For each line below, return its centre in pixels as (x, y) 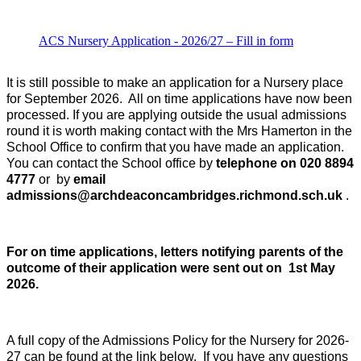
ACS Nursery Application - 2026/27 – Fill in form (166, 41)
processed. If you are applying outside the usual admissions (176, 115)
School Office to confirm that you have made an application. (177, 147)
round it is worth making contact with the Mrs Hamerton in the (179, 131)
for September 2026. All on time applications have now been (179, 99)
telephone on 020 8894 (283, 164)
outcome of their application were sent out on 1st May (171, 268)
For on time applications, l (85, 252)
